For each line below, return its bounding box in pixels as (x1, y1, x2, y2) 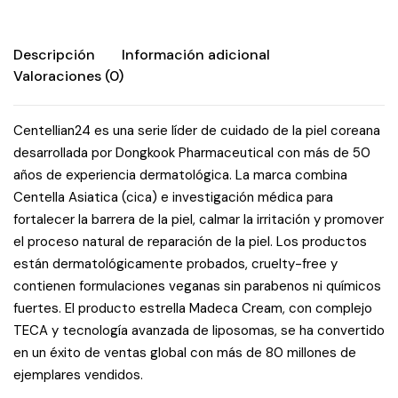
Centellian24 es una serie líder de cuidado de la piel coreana (13, 122, 380, 139)
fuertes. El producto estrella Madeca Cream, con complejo (13, 299, 372, 317)
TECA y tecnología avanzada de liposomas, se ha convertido (13, 322, 385, 339)
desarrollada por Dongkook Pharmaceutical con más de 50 (13, 144, 370, 162)
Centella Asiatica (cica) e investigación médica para (13, 188, 333, 206)
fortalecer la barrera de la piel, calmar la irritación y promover (13, 211, 384, 228)
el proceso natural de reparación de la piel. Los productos (13, 233, 367, 251)
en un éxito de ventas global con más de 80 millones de (13, 344, 356, 362)
